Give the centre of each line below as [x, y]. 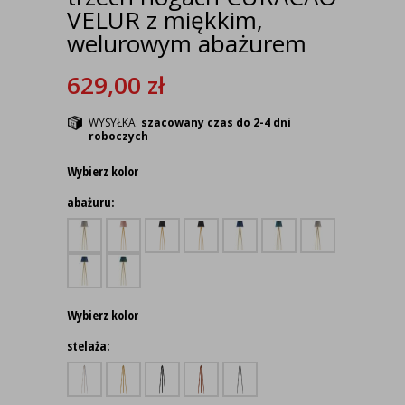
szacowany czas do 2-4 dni [216, 122]
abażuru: [91, 202]
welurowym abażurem [187, 43]
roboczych [118, 136]
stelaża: [89, 346]
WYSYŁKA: [115, 122]
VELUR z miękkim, [165, 20]
